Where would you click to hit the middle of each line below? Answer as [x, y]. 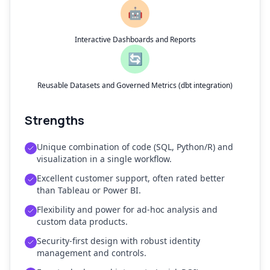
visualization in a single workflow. [104, 159]
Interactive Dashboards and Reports [135, 39]
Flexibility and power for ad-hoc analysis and [127, 209]
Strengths [55, 120]
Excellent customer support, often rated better [131, 178]
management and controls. [92, 253]
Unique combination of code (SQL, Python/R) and [135, 147]
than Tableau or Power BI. [89, 190]
